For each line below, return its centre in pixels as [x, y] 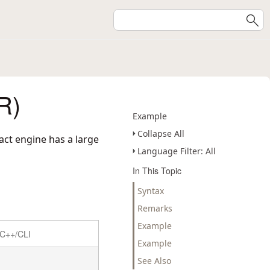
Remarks [155, 208]
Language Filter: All [177, 151]
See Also [154, 261]
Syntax [151, 191]
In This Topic [157, 171]
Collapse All [161, 133]
